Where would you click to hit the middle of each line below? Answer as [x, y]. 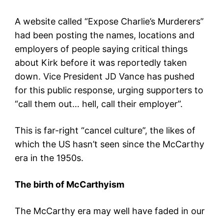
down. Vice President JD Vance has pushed [105, 77]
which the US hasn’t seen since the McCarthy [110, 144]
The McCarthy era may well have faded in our [110, 211]
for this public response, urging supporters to [109, 90]
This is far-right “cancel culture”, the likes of [105, 131]
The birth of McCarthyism [69, 185]
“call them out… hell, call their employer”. [99, 104]
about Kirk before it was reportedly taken [101, 63]
